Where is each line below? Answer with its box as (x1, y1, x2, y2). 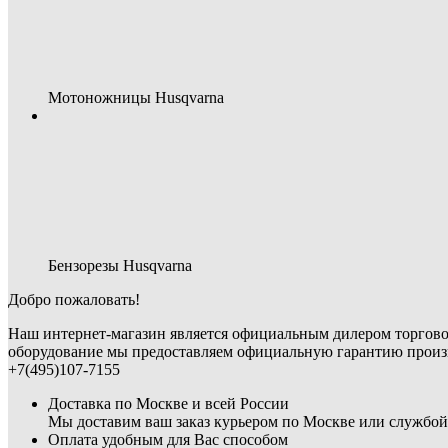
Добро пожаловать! (8, 291, 140, 308)
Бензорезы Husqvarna (48, 257, 192, 274)
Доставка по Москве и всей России (48, 395, 289, 412)
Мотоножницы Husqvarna (48, 89, 224, 106)
